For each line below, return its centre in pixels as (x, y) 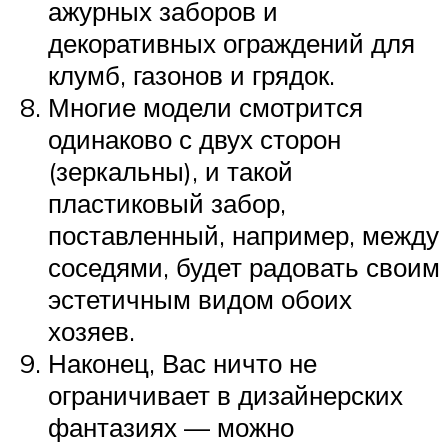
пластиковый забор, (167, 202)
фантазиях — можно (171, 426)
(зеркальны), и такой (170, 170)
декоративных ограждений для (231, 42)
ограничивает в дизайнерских (225, 394)
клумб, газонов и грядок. (191, 74)
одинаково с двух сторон (194, 138)
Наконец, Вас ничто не (182, 362)
